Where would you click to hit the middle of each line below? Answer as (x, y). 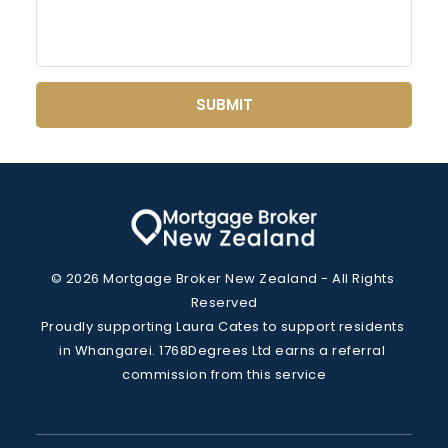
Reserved (224, 302)
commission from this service (224, 374)
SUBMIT (224, 105)
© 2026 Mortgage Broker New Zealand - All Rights (222, 278)
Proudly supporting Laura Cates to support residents (222, 326)
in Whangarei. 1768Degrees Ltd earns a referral (222, 350)
